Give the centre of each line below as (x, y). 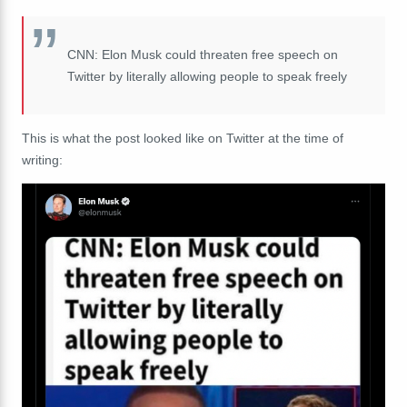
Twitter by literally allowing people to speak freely (207, 76)
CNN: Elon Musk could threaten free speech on (203, 54)
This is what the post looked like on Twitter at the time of (183, 138)
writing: (42, 159)
